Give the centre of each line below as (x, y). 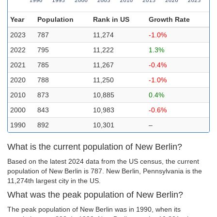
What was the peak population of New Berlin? (95, 195)
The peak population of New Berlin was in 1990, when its (94, 209)
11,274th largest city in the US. (54, 181)
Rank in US (111, 19)
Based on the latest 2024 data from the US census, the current (103, 161)
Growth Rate (169, 19)
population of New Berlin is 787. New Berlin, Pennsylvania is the (105, 171)
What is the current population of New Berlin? (95, 147)
